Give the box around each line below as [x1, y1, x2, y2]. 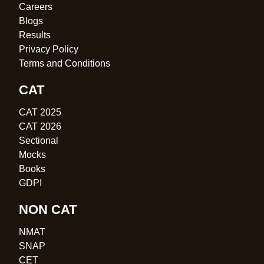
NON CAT [19, 202, 77, 217]
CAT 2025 [19, 107, 61, 117]
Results [19, 29, 51, 40]
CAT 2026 [19, 121, 61, 131]
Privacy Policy [19, 44, 78, 54]
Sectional [19, 135, 58, 146]
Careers [19, 1, 52, 12]
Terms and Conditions [19, 58, 110, 68]
